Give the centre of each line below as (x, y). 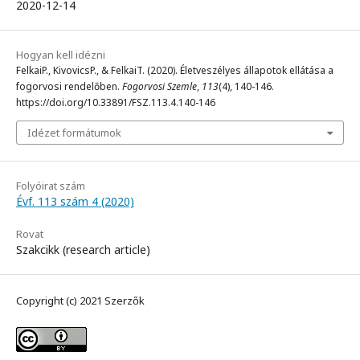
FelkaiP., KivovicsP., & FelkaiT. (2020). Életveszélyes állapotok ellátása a (175, 71)
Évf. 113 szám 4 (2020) (75, 202)
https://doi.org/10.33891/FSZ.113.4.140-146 (116, 103)
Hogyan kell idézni (61, 55)
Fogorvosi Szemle (160, 87)
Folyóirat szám (51, 186)
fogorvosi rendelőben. (69, 87)
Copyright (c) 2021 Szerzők (80, 301)
